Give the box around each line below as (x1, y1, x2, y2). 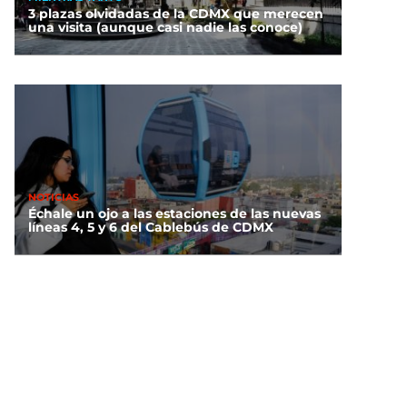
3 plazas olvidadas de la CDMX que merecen (28, 5, 323, 23)
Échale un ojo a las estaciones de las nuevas (28, 205, 321, 223)
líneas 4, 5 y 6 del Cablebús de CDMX (28, 219, 273, 236)
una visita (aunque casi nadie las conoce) (28, 19, 303, 36)
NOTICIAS (28, 190, 79, 203)
